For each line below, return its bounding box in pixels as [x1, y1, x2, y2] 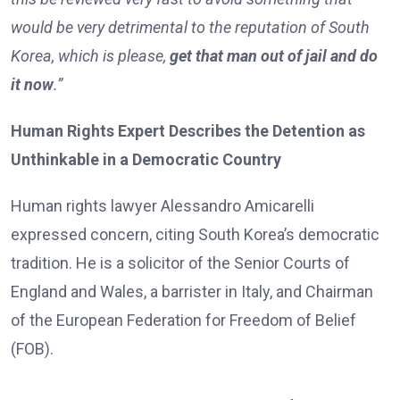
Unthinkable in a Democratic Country [11, 149, 281, 169]
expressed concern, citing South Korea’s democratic [11, 224, 379, 244]
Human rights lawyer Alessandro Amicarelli [11, 196, 314, 215]
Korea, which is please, [11, 46, 170, 65]
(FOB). [11, 338, 54, 358]
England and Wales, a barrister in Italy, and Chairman [11, 281, 373, 301]
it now [11, 74, 54, 94]
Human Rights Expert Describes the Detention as [11, 121, 365, 140]
